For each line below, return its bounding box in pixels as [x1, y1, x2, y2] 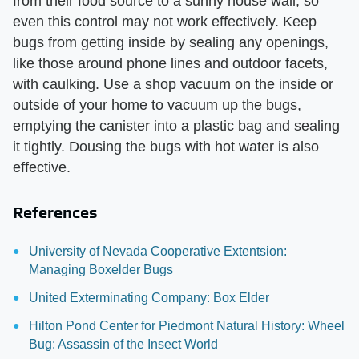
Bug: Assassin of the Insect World [29, 337, 218, 351]
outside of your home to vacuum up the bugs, [13, 96, 301, 113]
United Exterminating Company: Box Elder [29, 290, 269, 305]
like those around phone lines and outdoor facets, [13, 54, 328, 71]
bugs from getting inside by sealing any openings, [13, 34, 329, 50]
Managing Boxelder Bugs [29, 262, 173, 276]
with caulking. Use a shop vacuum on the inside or [13, 75, 333, 92]
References [13, 202, 98, 221]
